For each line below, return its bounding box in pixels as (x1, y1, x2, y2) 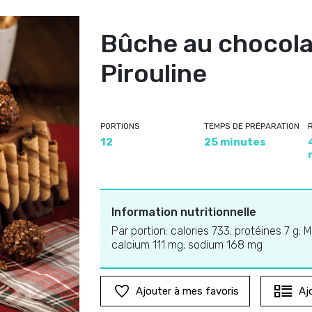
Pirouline (100, 58, 207, 88)
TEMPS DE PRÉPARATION (203, 121, 299, 131)
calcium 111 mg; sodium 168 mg (111, 238, 263, 251)
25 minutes (203, 136, 266, 148)
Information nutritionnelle (111, 205, 256, 219)
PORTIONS (100, 121, 140, 131)
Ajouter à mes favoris (136, 285, 239, 297)
